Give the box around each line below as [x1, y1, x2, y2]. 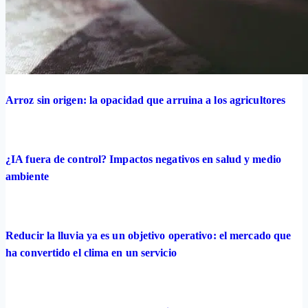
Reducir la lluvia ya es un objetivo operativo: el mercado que [5, 229, 291, 241]
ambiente [5, 170, 49, 182]
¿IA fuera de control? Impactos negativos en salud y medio [5, 153, 281, 165]
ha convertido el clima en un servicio [5, 246, 177, 258]
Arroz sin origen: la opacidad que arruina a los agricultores [5, 93, 286, 106]
